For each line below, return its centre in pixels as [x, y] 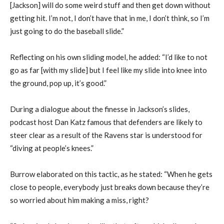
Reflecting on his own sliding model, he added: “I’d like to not [109, 57]
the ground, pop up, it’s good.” [58, 83]
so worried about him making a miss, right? [79, 200]
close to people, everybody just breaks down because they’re [110, 187]
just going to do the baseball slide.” [67, 31]
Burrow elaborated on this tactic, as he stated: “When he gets [111, 174]
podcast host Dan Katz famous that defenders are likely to [106, 122]
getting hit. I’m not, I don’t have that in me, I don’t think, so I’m [110, 18]
